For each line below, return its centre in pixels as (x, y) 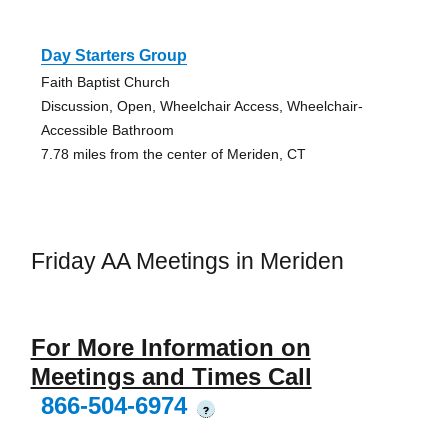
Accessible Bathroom (107, 129)
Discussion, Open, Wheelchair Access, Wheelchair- (201, 105)
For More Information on (170, 348)
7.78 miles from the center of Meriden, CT (173, 153)
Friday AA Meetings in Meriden (187, 260)
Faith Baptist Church (105, 81)
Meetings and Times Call (171, 377)
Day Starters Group (113, 55)
